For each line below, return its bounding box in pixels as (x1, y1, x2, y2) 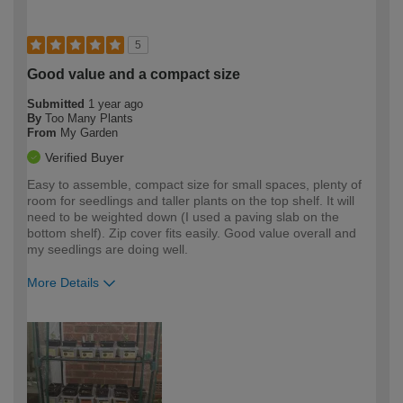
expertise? (27, 327, 92, 343)
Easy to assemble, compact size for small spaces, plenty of (27, 176, 362, 192)
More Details (27, 274, 99, 290)
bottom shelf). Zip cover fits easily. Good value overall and (27, 225, 356, 240)
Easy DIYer (264, 309, 327, 325)
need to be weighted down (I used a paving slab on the (27, 209, 339, 224)
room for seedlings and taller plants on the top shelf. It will (27, 193, 354, 208)
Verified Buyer (45, 149, 124, 165)
